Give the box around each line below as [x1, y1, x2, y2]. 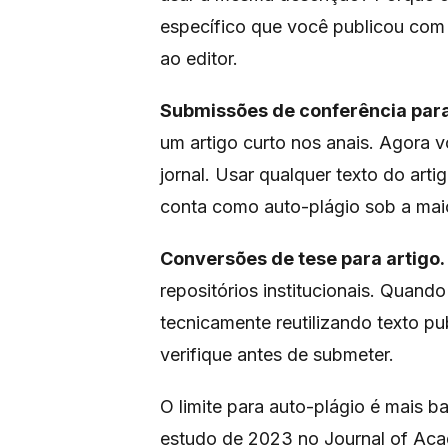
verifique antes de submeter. [160, 344, 394, 365]
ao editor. [160, 48, 238, 69]
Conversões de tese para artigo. [160, 248, 445, 269]
